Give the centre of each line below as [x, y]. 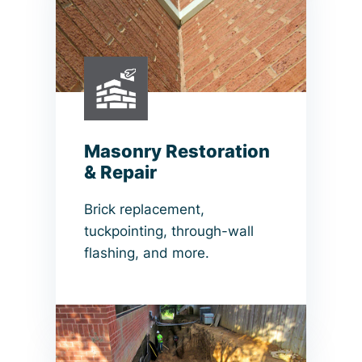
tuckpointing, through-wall [169, 231]
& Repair [120, 172]
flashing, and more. [147, 253]
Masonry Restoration [177, 151]
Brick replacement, [144, 209]
